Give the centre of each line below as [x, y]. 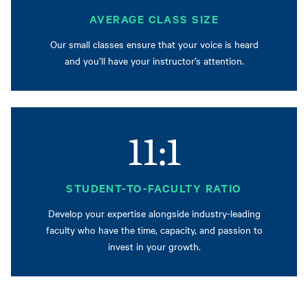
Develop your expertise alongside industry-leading [154, 213]
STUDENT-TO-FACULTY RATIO [154, 188]
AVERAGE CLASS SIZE [154, 19]
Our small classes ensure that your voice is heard [154, 44]
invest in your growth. [154, 246]
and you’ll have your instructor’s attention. [154, 61]
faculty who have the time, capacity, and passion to [154, 230]
